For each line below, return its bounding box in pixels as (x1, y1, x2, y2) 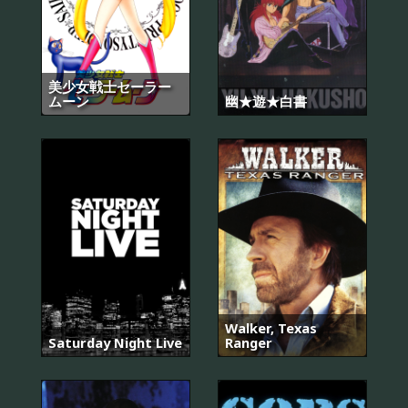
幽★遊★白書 (225, 91, 307, 110)
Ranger (225, 333, 272, 352)
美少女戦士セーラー (48, 76, 171, 96)
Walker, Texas (225, 319, 317, 338)
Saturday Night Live (48, 333, 182, 352)
